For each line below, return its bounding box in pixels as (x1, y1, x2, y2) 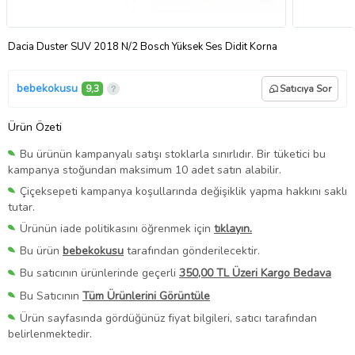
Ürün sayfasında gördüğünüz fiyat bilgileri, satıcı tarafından (20, 310, 317, 326)
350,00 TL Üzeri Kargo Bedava (179, 265, 331, 281)
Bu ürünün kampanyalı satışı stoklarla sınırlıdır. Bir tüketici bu (20, 146, 326, 162)
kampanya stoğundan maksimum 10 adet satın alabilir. (8, 162, 281, 178)
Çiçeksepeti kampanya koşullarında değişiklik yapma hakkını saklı (20, 184, 347, 200)
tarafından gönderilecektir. (124, 243, 260, 259)
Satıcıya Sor (280, 82, 331, 95)
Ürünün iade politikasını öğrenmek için (20, 221, 214, 237)
